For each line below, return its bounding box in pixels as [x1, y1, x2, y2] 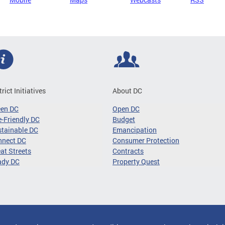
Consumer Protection [113, 136, 179, 145]
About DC [113, 86, 142, 95]
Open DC [113, 104, 140, 114]
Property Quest [113, 157, 160, 166]
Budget [113, 115, 135, 124]
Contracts [113, 146, 144, 156]
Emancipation [113, 125, 157, 135]
